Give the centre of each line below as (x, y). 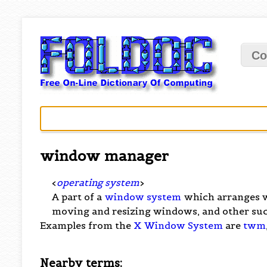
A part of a (78, 196)
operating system (98, 182)
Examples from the (87, 225)
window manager (105, 156)
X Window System (178, 225)
